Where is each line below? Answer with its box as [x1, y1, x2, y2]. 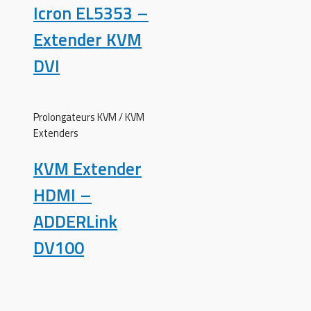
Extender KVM [33, 26, 142, 53]
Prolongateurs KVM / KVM [33, 109, 144, 126]
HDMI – [33, 182, 92, 209]
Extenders [33, 125, 78, 142]
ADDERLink [33, 208, 117, 235]
